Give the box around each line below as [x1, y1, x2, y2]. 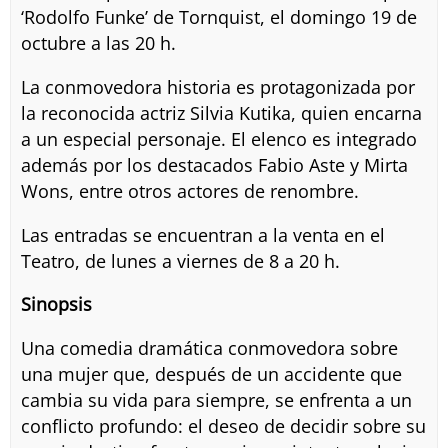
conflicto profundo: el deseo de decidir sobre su [20, 413, 426, 438]
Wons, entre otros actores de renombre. [20, 178, 359, 203]
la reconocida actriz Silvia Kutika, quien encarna [20, 100, 422, 125]
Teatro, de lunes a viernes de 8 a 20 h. [20, 248, 340, 273]
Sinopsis [20, 292, 92, 317]
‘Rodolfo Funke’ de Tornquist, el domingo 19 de [20, 5, 417, 30]
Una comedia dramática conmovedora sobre [20, 335, 398, 360]
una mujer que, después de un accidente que [20, 361, 402, 386]
